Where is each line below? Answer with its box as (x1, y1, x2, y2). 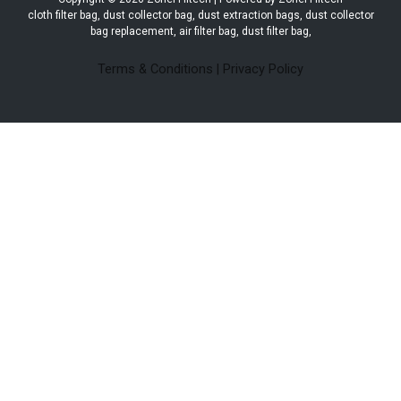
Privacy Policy (223, 61, 303, 78)
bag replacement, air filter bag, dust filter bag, (90, 25, 311, 38)
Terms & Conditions (98, 61, 213, 78)
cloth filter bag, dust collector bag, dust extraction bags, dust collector (27, 9, 374, 22)
